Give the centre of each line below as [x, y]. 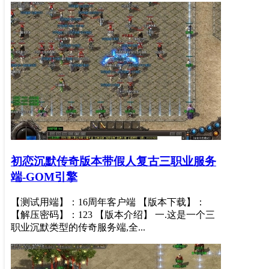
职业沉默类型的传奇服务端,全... [78, 227]
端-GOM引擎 [44, 177]
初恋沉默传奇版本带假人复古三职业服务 [113, 161]
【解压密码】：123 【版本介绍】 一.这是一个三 [113, 214]
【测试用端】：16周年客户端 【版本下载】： [108, 202]
